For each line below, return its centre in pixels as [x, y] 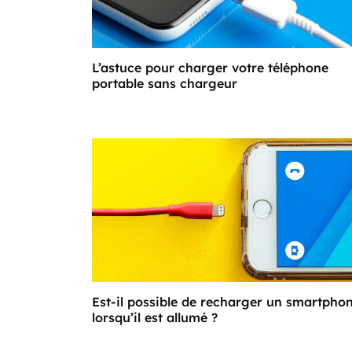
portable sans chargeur [165, 83]
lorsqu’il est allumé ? [155, 318]
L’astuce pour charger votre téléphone [210, 67]
